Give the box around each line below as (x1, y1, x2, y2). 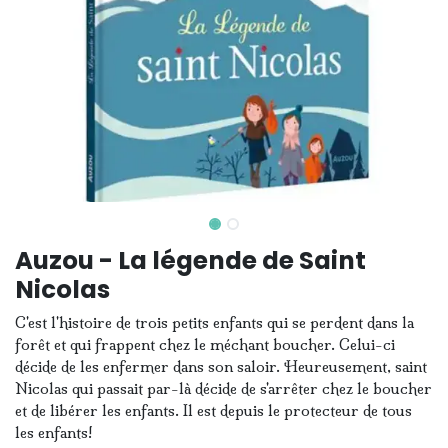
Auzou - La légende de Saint (15, 242, 366, 278)
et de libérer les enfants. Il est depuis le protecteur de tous (15, 400, 412, 420)
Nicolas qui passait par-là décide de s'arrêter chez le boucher (15, 378, 432, 398)
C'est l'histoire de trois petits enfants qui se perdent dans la (15, 312, 414, 332)
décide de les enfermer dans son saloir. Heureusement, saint (15, 356, 427, 376)
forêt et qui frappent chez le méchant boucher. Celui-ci (15, 334, 395, 354)
